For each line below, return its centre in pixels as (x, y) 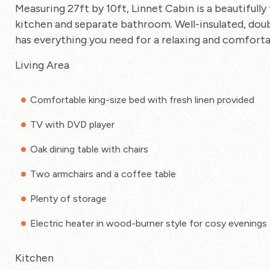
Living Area (42, 65)
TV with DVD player (72, 124)
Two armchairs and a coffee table (103, 174)
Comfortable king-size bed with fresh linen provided (142, 100)
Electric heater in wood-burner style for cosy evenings (149, 223)
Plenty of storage (68, 199)
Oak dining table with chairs (89, 149)
